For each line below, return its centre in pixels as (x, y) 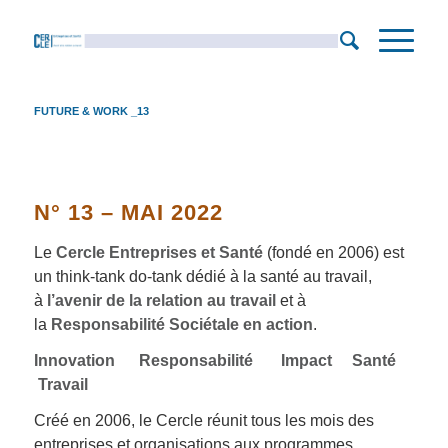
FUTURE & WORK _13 (91, 111)
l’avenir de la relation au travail (161, 300)
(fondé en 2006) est (333, 252)
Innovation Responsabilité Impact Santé (216, 360)
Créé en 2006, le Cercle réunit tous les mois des (203, 420)
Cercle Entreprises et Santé (159, 252)
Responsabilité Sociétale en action (181, 324)
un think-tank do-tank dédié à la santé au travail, (202, 276)
